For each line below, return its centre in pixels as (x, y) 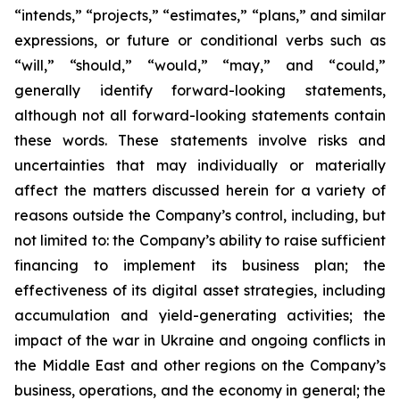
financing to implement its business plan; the (200, 265)
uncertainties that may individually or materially (200, 165)
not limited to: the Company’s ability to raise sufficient (200, 240)
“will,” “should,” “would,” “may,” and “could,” (200, 65)
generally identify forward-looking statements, (200, 90)
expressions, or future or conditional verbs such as (200, 40)
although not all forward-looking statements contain (200, 115)
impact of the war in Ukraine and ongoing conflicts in (200, 340)
